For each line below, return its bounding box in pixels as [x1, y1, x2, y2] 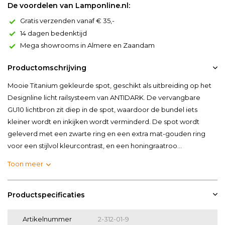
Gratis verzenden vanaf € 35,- [20, 17, 115, 25]
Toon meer [8, 159, 43, 168]
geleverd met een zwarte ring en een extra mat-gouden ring [8, 129, 205, 138]
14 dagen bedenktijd [20, 29, 87, 37]
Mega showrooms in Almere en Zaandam [20, 41, 155, 50]
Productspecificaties [8, 190, 85, 199]
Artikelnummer [23, 214, 72, 223]
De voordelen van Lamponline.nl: [8, 1, 130, 10]
